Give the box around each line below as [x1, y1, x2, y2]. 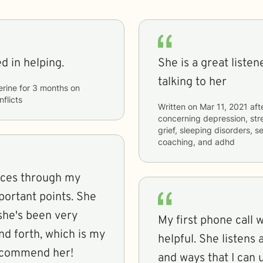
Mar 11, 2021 [200, 101, 248, 112]
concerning [158, 113, 203, 123]
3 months [32, 82, 68, 93]
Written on [158, 101, 200, 112]
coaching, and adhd [158, 136, 235, 147]
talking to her [158, 74, 227, 90]
